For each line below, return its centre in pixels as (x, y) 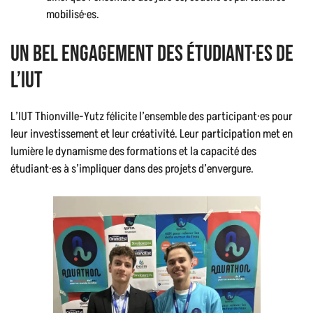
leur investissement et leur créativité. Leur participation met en (152, 134)
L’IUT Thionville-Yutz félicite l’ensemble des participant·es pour (152, 117)
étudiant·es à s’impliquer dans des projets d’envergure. (132, 169)
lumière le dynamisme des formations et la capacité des (133, 152)
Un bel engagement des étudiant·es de (152, 54)
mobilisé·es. (73, 14)
